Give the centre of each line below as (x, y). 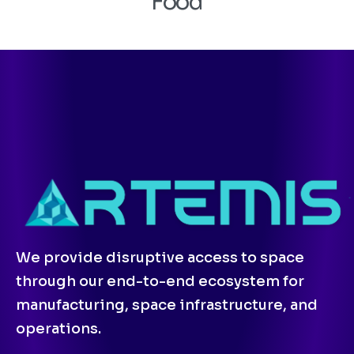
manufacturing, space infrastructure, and (167, 305)
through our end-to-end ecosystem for (160, 281)
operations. (58, 328)
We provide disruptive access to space (160, 257)
